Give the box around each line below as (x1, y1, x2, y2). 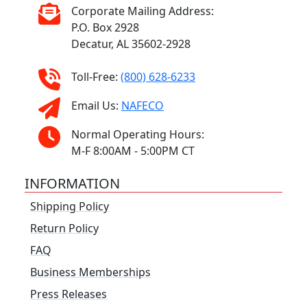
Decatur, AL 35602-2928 (71, 36, 191, 52)
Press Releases (30, 286, 107, 302)
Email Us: (71, 98, 121, 114)
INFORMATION (25, 174, 120, 193)
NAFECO (121, 98, 164, 114)
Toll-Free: (71, 69, 121, 85)
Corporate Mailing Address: (71, 3, 214, 19)
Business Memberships (30, 265, 151, 280)
